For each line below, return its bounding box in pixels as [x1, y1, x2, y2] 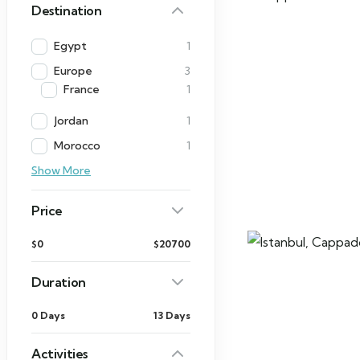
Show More [31, 163, 91, 178]
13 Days [153, 309, 190, 321]
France [63, 82, 100, 96]
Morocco [54, 138, 100, 153]
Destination [31, 2, 102, 18]
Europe [54, 63, 92, 78]
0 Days [31, 309, 65, 321]
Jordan [54, 113, 88, 128]
